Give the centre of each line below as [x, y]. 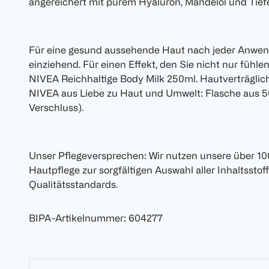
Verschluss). [56, 108]
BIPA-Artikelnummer [76, 218]
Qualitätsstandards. [73, 185]
